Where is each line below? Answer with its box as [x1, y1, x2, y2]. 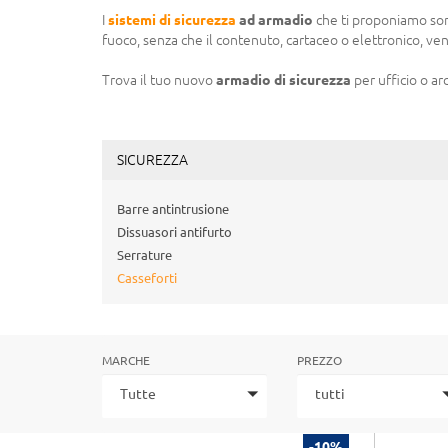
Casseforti [117, 271, 177, 285]
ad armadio [236, 12, 313, 28]
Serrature [117, 248, 172, 262]
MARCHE [102, 353, 150, 367]
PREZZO [297, 353, 342, 367]
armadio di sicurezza [216, 72, 351, 88]
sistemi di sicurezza [108, 12, 236, 28]
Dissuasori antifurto [117, 225, 232, 239]
